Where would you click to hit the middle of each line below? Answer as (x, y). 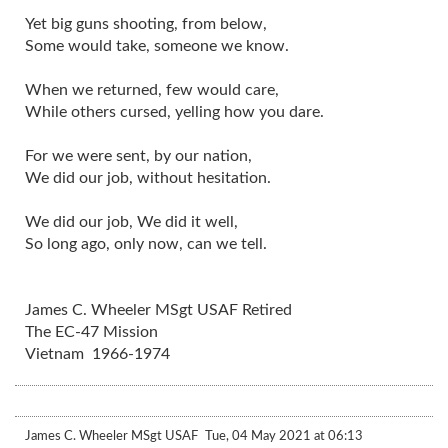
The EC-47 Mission (91, 331)
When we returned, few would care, (152, 89)
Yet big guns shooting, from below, (146, 23)
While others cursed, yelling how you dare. (174, 111)
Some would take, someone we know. (157, 45)
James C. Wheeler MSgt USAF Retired (158, 309)
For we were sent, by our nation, (138, 155)
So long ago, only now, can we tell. (146, 243)
